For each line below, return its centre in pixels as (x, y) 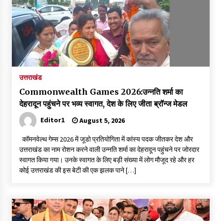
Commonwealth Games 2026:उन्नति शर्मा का (101, 92)
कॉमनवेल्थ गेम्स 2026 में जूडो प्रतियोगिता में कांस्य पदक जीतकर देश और (106, 139)
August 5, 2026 (101, 120)
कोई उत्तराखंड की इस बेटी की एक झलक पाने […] (77, 170)
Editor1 (52, 120)
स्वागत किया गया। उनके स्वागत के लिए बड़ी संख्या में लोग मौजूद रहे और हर (107, 160)
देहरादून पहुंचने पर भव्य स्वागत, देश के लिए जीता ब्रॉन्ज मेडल (103, 103)
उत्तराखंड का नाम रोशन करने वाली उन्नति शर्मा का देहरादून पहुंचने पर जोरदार (109, 149)
